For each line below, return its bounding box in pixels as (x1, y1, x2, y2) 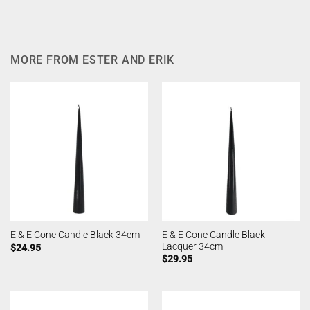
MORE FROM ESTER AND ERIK (10, 53, 175, 67)
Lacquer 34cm (161, 240, 223, 252)
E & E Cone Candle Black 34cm (10, 229, 140, 241)
